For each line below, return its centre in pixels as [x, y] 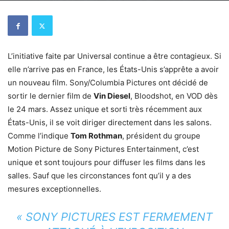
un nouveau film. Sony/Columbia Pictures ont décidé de [108, 83]
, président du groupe [161, 136]
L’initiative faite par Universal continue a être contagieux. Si [114, 56]
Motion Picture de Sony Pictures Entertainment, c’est [103, 149]
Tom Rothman [96, 136]
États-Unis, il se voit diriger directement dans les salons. [110, 123]
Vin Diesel [112, 96]
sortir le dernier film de [51, 96]
